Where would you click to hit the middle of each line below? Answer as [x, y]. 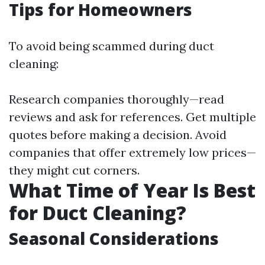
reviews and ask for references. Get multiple [132, 117]
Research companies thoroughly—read [117, 99]
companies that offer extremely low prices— [132, 153]
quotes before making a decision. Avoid [118, 135]
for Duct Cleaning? [98, 213]
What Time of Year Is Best [132, 190]
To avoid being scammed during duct [112, 46]
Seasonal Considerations [114, 239]
